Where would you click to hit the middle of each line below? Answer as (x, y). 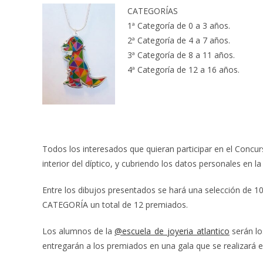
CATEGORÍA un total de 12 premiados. (115, 205)
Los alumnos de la (78, 231)
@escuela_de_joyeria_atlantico (172, 231)
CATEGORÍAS (153, 11)
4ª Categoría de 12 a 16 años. (183, 70)
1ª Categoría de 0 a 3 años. (179, 26)
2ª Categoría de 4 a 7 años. (179, 40)
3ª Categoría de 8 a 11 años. (181, 55)
